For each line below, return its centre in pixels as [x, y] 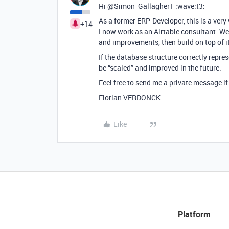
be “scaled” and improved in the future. [160, 68]
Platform [194, 214]
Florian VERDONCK [130, 97]
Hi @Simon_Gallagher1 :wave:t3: [152, 6]
